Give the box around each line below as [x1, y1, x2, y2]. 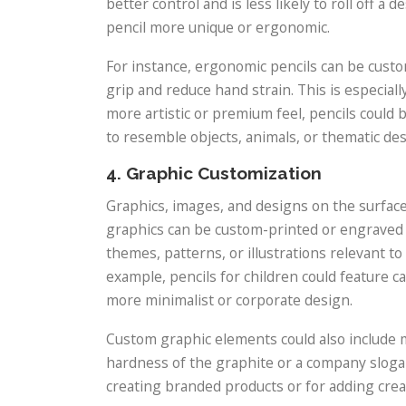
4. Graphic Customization [106, 162, 322, 183]
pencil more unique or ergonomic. [106, 17, 330, 38]
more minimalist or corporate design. [106, 289, 353, 310]
